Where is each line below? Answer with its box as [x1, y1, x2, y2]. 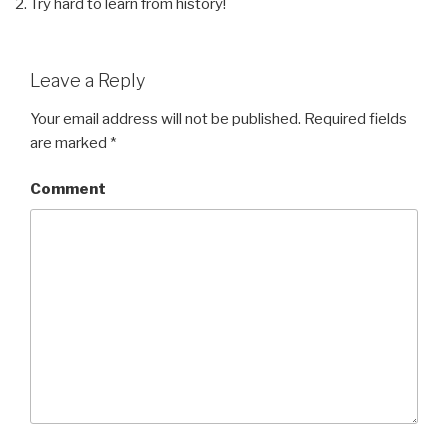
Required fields [301, 109, 407, 128]
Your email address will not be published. [30, 109, 301, 128]
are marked [30, 133, 110, 152]
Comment [30, 180, 106, 199]
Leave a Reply [30, 70, 145, 92]
